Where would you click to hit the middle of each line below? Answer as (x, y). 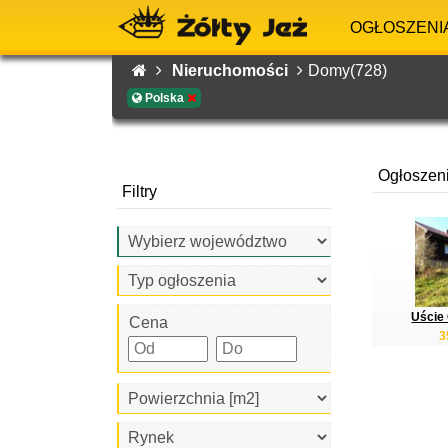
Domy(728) (347, 70)
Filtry (139, 191)
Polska (164, 98)
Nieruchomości (232, 70)
